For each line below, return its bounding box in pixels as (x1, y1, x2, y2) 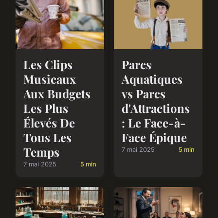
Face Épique (122, 129, 187, 145)
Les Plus (23, 100, 68, 116)
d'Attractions (122, 100, 190, 116)
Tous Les (23, 129, 72, 145)
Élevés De (23, 115, 75, 131)
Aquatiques (122, 71, 182, 87)
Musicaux (23, 71, 76, 87)
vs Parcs (122, 86, 165, 102)
